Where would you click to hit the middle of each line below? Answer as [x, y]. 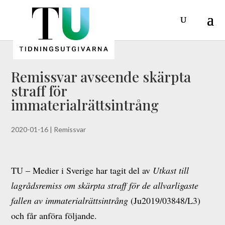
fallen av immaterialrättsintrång [70, 200]
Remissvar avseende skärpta [101, 77]
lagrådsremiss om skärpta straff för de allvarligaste [105, 185]
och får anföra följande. [54, 215]
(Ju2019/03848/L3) [164, 200]
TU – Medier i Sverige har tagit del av [82, 170]
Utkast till [171, 170]
